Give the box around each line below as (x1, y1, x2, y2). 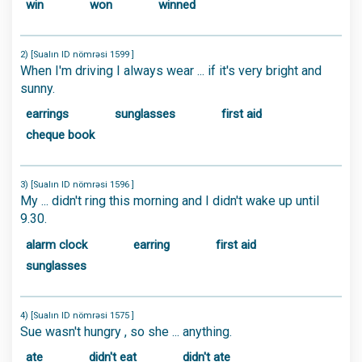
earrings (26, 107, 69, 121)
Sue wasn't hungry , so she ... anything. (20, 323, 232, 339)
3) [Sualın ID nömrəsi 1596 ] (20, 179, 134, 190)
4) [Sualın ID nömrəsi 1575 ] (20, 309, 134, 321)
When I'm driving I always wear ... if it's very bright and (20, 62, 322, 78)
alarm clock (26, 237, 87, 252)
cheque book (26, 128, 95, 142)
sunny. (20, 80, 55, 96)
